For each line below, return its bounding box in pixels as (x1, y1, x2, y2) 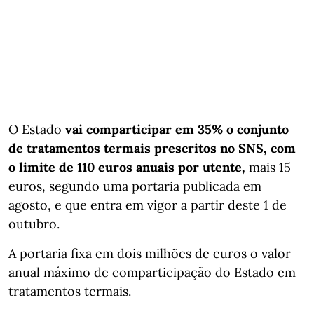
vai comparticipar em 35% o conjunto (65, 121, 289, 137)
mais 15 (245, 158, 291, 175)
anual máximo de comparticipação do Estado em (8, 264, 296, 280)
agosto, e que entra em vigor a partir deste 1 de (8, 196, 287, 213)
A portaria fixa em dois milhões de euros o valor (8, 245, 291, 261)
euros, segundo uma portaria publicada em (8, 177, 261, 194)
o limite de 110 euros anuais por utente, (8, 158, 245, 175)
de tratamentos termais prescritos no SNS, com (8, 139, 296, 156)
